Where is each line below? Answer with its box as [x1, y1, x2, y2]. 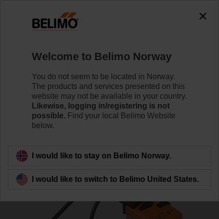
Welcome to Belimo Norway [32, 50, 172, 63]
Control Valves [41, 35, 92, 44]
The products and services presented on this [32, 82, 185, 90]
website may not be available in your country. [32, 91, 187, 100]
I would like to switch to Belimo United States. [32, 175, 199, 183]
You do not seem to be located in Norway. [32, 72, 175, 81]
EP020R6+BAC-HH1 [12, 56, 102, 66]
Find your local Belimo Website [66, 111, 175, 120]
